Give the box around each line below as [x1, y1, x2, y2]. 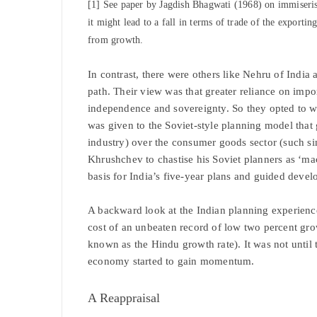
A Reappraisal [88, 291, 160, 305]
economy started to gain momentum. [88, 255, 255, 267]
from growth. [88, 35, 144, 45]
